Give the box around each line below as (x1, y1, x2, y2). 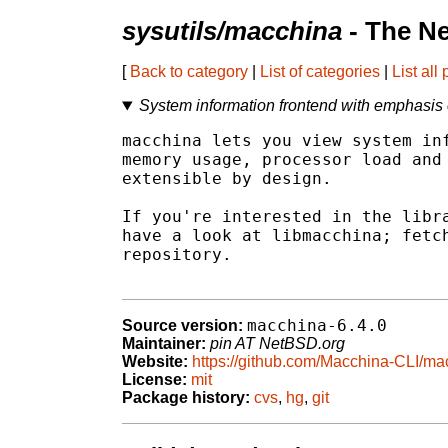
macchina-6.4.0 (247, 316, 387, 336)
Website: (122, 353, 188, 371)
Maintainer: (122, 335, 206, 353)
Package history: (122, 389, 250, 407)
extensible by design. (122, 169, 332, 189)
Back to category (130, 63, 248, 81)
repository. (122, 245, 232, 265)
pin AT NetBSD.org (210, 335, 345, 353)
